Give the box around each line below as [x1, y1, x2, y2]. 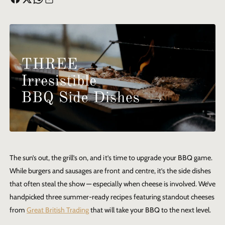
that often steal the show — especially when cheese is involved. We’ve [10, 179, 215, 189]
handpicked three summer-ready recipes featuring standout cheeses [10, 192, 214, 202]
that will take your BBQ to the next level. [89, 205, 211, 215]
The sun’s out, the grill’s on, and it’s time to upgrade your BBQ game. [10, 153, 212, 163]
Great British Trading [27, 205, 89, 215]
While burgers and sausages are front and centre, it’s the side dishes [10, 166, 211, 176]
